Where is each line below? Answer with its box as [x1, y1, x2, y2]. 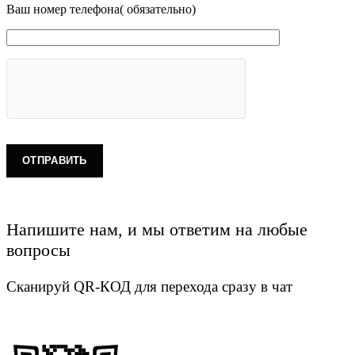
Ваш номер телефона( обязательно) [6, 2, 196, 16]
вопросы [6, 239, 71, 260]
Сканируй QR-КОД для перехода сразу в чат [6, 277, 292, 295]
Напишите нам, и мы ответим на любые [6, 219, 307, 239]
